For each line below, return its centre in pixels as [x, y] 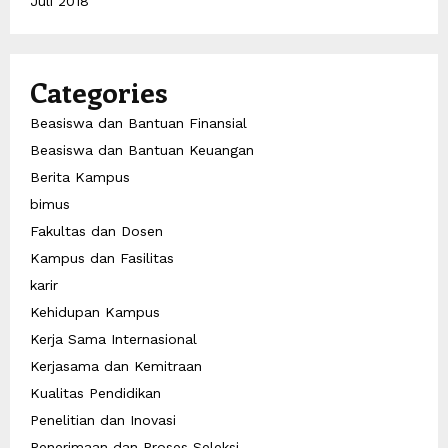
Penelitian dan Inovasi [103, 420]
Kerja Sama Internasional [113, 339]
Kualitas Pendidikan [95, 393]
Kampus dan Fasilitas [102, 258]
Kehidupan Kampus [95, 312]
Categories [99, 92]
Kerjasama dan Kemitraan [116, 366]
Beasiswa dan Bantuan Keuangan [142, 150]
